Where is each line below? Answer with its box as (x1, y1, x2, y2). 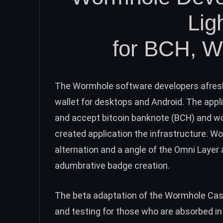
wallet (55, 96, 79, 107)
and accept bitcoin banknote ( (55, 112, 174, 123)
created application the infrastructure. (55, 128, 210, 139)
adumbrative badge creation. (55, 160, 170, 171)
